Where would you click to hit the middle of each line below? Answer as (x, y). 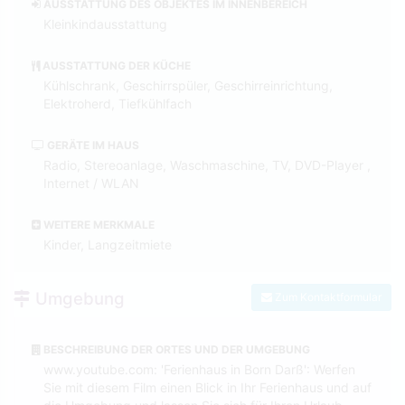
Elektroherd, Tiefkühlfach (118, 103)
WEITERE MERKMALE (98, 224)
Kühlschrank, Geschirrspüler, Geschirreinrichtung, (188, 85)
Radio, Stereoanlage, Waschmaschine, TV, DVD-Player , (207, 165)
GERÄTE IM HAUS (92, 145)
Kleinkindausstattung (105, 24)
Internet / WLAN (91, 183)
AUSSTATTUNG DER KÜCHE (115, 65)
